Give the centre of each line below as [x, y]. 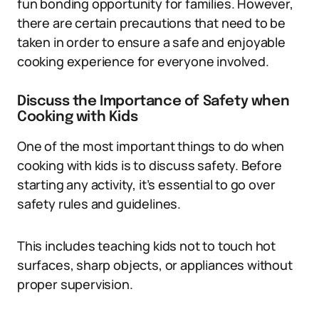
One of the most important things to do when [151, 146]
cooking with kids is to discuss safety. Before [150, 166]
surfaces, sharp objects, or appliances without [155, 265]
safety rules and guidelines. [99, 204]
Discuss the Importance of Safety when [153, 102]
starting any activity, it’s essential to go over [146, 185]
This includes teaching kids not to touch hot [147, 246]
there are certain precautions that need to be [151, 23]
